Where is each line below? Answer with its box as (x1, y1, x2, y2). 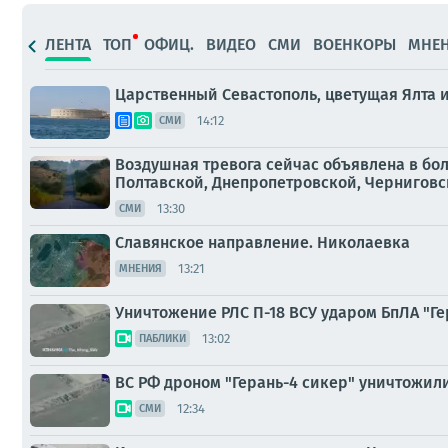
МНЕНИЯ (119, 262, 162, 275)
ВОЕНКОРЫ (313, 34, 396, 54)
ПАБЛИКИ (139, 332, 186, 345)
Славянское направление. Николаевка (115, 233, 410, 252)
